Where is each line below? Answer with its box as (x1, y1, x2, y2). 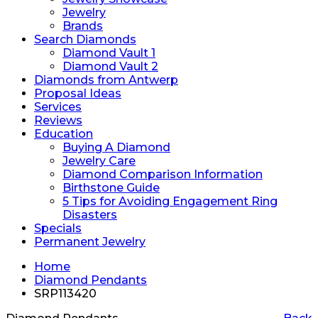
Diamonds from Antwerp (34, 73, 178, 87)
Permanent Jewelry (34, 235, 146, 248)
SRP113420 (34, 287, 97, 300)
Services (34, 100, 82, 114)
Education (34, 127, 93, 141)
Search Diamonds (34, 33, 136, 46)
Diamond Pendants (34, 273, 147, 287)
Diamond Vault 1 (62, 46, 155, 60)
